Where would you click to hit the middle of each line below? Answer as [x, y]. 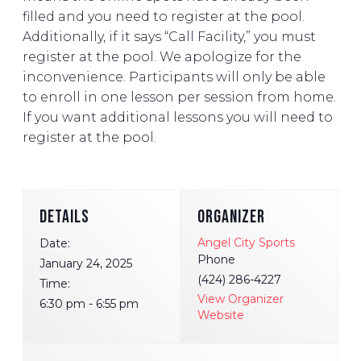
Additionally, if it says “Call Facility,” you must [169, 37]
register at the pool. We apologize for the [162, 57]
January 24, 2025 [86, 264]
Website [221, 315]
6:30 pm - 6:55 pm [89, 304]
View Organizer [241, 299]
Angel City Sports [246, 243]
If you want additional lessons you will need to [178, 118]
